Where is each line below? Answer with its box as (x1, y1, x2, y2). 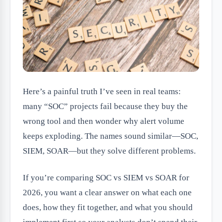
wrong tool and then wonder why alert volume (23, 116, 184, 126)
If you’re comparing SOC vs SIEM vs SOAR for (23, 173, 189, 183)
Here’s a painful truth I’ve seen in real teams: (23, 87, 181, 97)
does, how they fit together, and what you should (23, 203, 193, 213)
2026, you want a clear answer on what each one (23, 188, 192, 198)
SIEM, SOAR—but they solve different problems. (23, 146, 196, 156)
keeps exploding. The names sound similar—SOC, (23, 131, 198, 141)
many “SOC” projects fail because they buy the (23, 102, 188, 111)
